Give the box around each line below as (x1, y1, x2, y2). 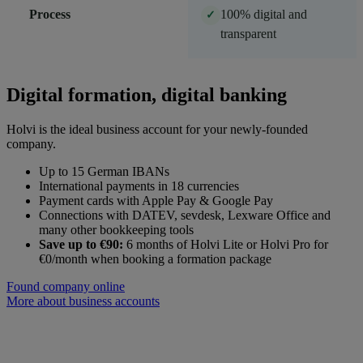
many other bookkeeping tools (39, 222, 194, 237)
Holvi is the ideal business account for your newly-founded (6, 122, 308, 136)
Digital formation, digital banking (6, 83, 287, 105)
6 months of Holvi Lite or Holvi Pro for (123, 237, 328, 251)
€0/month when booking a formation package (39, 251, 271, 266)
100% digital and (220, 6, 307, 21)
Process (29, 6, 70, 21)
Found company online (6, 279, 125, 293)
